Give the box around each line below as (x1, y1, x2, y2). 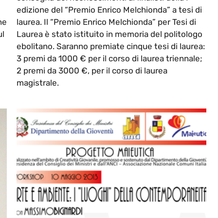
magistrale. (17, 78, 59, 88)
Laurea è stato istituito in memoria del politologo (17, 29, 202, 39)
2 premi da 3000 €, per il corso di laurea (17, 66, 167, 76)
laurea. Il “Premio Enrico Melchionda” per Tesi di (17, 17, 196, 27)
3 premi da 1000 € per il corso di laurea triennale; (17, 54, 202, 64)
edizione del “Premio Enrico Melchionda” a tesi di (17, 5, 202, 15)
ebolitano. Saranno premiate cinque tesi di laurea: (17, 41, 205, 52)
